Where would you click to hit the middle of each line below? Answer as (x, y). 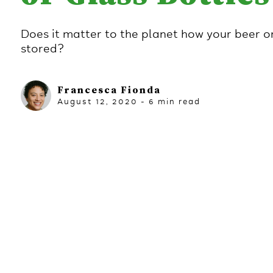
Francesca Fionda (109, 90)
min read (177, 102)
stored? (42, 49)
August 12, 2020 (97, 102)
